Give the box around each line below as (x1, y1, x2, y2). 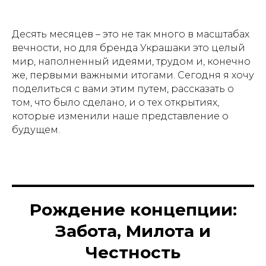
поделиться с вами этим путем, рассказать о (12, 83, 234, 94)
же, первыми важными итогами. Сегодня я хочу (12, 69, 254, 81)
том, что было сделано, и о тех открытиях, (12, 97, 219, 108)
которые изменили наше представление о (12, 110, 229, 122)
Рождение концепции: (29, 199, 237, 220)
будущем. (12, 124, 60, 135)
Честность (85, 242, 180, 262)
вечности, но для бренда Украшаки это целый (12, 42, 245, 53)
